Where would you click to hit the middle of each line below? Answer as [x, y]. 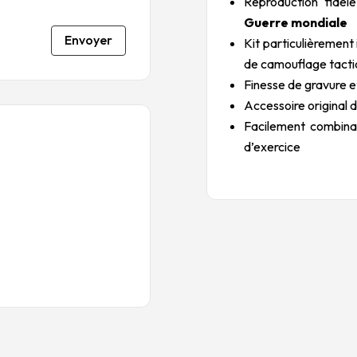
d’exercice [273, 146]
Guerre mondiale [296, 22]
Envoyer [88, 40]
